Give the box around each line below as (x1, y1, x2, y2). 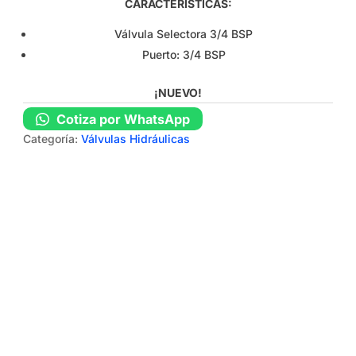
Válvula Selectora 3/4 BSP (114, 27, 253, 41)
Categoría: (23, 132, 82, 146)
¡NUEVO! (154, 86, 202, 100)
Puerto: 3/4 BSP (141, 48, 226, 62)
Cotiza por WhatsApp (52, 110, 190, 127)
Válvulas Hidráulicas (81, 132, 191, 146)
